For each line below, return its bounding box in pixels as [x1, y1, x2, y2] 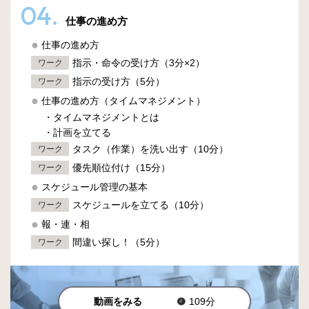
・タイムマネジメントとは [43, 112, 159, 123]
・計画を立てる [43, 127, 111, 139]
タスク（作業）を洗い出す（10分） [72, 143, 228, 155]
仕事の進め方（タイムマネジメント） [39, 95, 206, 107]
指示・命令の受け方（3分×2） [72, 57, 205, 69]
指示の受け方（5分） [72, 76, 165, 88]
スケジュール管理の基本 [39, 181, 148, 193]
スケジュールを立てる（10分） [72, 199, 209, 211]
